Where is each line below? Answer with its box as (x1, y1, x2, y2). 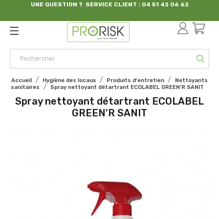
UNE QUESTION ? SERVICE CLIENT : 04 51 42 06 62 (30, 1, 189, 8)
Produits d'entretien (106, 77, 164, 84)
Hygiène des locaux (43, 77, 96, 84)
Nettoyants (175, 77, 208, 84)
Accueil (11, 77, 32, 84)
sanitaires (11, 84, 40, 90)
